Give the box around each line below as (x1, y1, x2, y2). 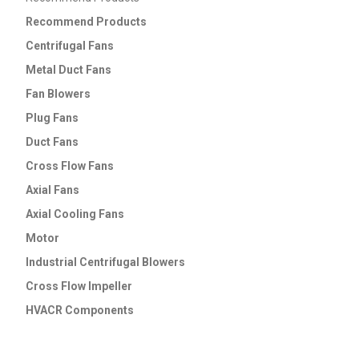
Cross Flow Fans (25, 159, 114, 173)
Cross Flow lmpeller (25, 280, 132, 293)
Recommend (25, 15, 94, 29)
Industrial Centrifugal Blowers (25, 256, 185, 269)
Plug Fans (25, 111, 79, 125)
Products (93, 15, 147, 29)
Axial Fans (25, 184, 79, 197)
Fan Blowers (25, 87, 91, 101)
